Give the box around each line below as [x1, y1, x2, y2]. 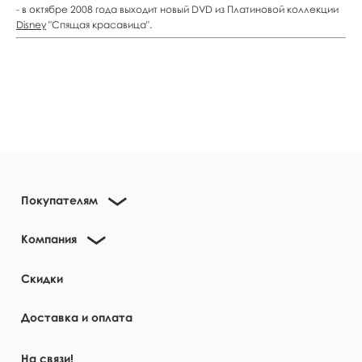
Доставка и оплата [21, 310, 133, 324]
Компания [21, 232, 77, 246]
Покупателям [21, 193, 98, 207]
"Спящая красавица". [46, 19, 152, 31]
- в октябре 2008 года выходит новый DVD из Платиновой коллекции [16, 3, 339, 15]
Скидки [21, 271, 63, 285]
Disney [16, 19, 46, 31]
